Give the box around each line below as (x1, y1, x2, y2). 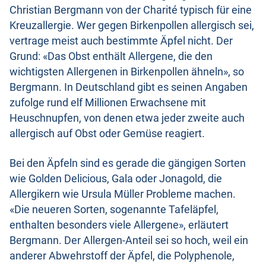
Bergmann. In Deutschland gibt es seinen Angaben (9, 81, 248, 94)
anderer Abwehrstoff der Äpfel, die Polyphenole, (9, 250, 235, 262)
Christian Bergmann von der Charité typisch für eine (9, 4, 252, 17)
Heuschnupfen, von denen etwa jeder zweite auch (9, 112, 245, 125)
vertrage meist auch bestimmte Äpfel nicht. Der (9, 35, 233, 47)
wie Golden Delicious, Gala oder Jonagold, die (9, 173, 222, 185)
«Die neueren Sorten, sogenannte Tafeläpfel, (9, 204, 218, 216)
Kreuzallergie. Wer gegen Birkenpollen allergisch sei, (9, 20, 254, 32)
